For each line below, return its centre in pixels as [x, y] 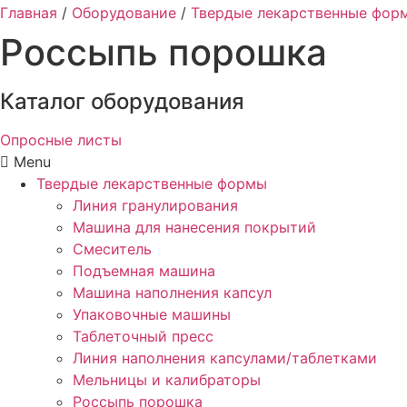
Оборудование [124, 12]
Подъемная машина [144, 270]
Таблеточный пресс [143, 336]
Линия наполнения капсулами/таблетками [225, 357]
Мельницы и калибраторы [167, 379]
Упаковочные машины [152, 314]
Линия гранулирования [155, 205]
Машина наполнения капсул [172, 292]
